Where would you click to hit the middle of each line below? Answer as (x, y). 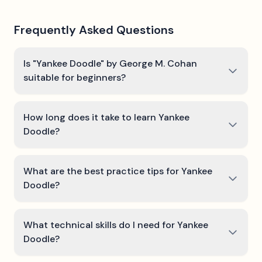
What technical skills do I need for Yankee (116, 225)
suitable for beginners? (75, 77)
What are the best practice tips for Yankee (118, 171)
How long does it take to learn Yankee (106, 117)
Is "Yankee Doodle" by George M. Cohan (110, 63)
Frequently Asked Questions (94, 30)
